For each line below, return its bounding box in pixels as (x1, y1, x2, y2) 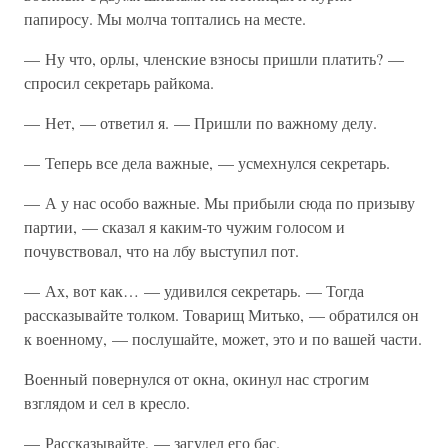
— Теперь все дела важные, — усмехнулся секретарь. (24, 152, 390, 173)
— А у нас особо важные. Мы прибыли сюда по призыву (24, 192, 415, 213)
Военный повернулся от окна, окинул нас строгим (24, 368, 369, 389)
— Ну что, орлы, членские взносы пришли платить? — (24, 48, 404, 69)
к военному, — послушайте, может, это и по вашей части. (24, 328, 422, 349)
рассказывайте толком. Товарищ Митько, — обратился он (24, 304, 419, 325)
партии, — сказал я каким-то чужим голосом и (24, 216, 345, 237)
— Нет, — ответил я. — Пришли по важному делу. (24, 112, 377, 133)
